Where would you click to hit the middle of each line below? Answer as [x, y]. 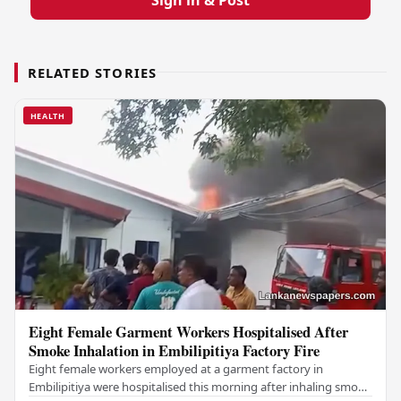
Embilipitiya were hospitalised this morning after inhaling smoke [200, 386]
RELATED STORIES [92, 72]
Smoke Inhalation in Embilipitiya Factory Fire [175, 350]
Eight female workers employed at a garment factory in [176, 368]
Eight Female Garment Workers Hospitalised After [189, 331]
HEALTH [47, 115]
